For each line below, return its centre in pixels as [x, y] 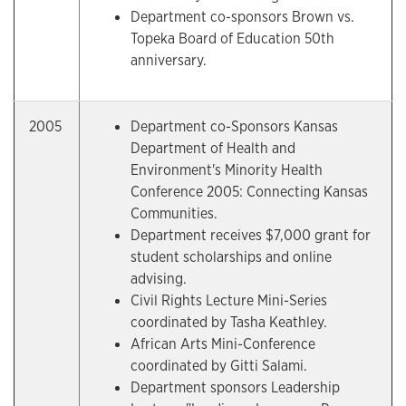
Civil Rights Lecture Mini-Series [229, 300]
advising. [159, 279]
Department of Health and [213, 148]
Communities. [174, 213]
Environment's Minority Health [227, 170]
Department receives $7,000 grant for [251, 235]
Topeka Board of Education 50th [232, 39]
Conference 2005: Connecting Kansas [249, 192]
